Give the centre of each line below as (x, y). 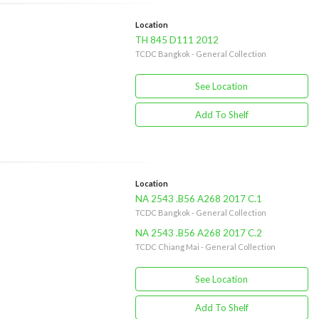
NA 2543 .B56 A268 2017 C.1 (198, 199)
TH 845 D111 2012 (177, 40)
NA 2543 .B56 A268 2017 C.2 (198, 233)
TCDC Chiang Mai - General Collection (205, 247)
